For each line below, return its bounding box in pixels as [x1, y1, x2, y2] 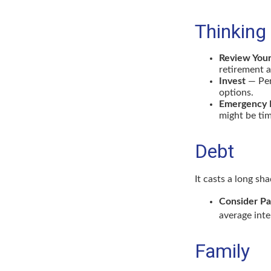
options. [219, 88, 253, 98]
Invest [219, 76, 246, 87]
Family [195, 240, 250, 263]
